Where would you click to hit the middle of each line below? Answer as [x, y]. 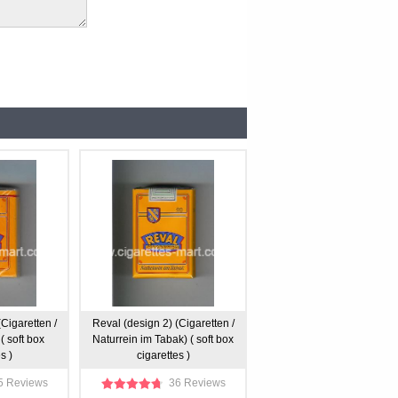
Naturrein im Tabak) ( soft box [163, 339]
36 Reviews [197, 383]
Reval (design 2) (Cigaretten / [163, 323]
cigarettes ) [163, 355]
